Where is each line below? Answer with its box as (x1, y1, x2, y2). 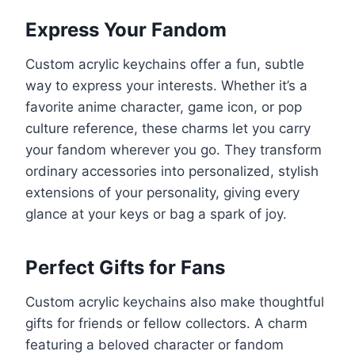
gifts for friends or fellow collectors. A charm (25, 315, 307, 332)
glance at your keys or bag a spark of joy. (25, 206, 287, 223)
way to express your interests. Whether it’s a (25, 78, 307, 94)
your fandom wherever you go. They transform (25, 142, 322, 158)
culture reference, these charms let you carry (25, 120, 311, 137)
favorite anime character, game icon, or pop (25, 99, 302, 116)
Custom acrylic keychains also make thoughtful (25, 294, 324, 311)
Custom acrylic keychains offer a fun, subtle (25, 56, 304, 73)
